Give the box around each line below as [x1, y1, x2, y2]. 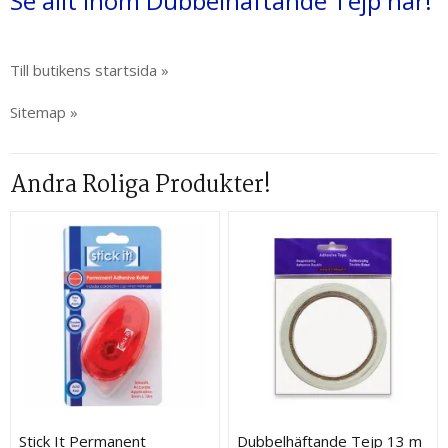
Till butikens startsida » [10, 60, 169, 80]
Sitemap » [10, 102, 78, 122]
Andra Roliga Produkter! [10, 167, 271, 204]
